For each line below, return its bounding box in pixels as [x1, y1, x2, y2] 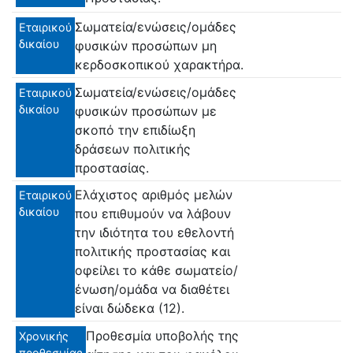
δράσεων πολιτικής [75, 140, 191, 157]
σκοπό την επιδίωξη [75, 121, 195, 138]
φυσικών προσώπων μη [75, 38, 217, 54]
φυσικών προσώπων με [75, 102, 217, 119]
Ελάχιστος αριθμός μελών [75, 187, 232, 203]
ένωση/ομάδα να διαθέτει [75, 281, 229, 298]
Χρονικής [19, 329, 69, 343]
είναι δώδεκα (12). [75, 300, 184, 317]
